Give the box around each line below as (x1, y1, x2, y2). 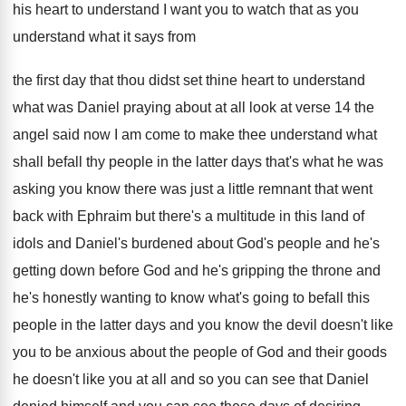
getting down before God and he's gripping (13, 263, 285, 278)
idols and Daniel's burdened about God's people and (13, 236, 350, 251)
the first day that (13, 72, 117, 88)
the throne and (288, 263, 381, 278)
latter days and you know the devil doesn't (100, 317, 367, 333)
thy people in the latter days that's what (86, 154, 333, 169)
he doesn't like (13, 372, 105, 387)
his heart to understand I (13, 2, 167, 17)
